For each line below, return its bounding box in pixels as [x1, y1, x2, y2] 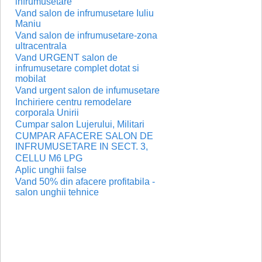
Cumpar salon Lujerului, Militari [15, 119, 144, 129]
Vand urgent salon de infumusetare [15, 85, 160, 95]
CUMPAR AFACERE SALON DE [15, 131, 153, 141]
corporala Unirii [15, 108, 79, 118]
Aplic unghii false [15, 165, 87, 175]
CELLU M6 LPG [15, 153, 82, 163]
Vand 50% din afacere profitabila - [15, 177, 155, 187]
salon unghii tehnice [15, 187, 99, 197]
